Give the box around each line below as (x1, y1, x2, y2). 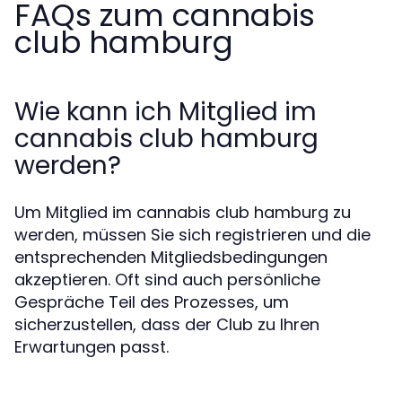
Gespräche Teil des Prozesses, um (14, 291, 289, 313)
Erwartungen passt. (14, 336, 169, 358)
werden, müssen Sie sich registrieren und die (14, 223, 371, 246)
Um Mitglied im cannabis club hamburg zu (14, 201, 351, 223)
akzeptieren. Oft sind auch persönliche (14, 268, 320, 291)
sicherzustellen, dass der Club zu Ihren (14, 313, 319, 336)
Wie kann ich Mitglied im (14, 94, 317, 129)
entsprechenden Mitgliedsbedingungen (14, 246, 328, 268)
